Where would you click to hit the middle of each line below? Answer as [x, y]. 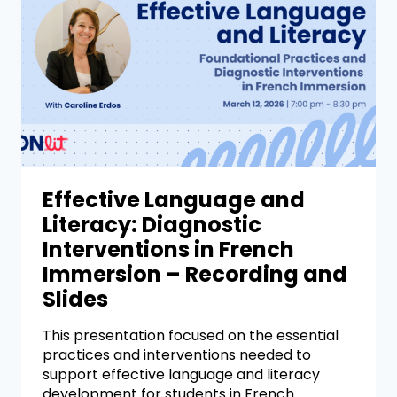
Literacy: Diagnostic [152, 225]
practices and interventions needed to [177, 355]
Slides [75, 300]
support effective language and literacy [181, 375]
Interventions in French [168, 250]
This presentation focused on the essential [191, 336]
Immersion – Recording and [195, 275]
